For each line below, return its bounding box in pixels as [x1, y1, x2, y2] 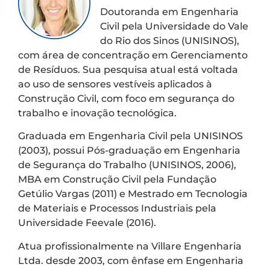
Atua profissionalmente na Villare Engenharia [18, 240, 242, 252]
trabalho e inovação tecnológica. [18, 107, 177, 119]
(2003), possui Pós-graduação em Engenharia [18, 145, 240, 157]
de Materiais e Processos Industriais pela [18, 202, 216, 215]
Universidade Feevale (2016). [18, 217, 156, 229]
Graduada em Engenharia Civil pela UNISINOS [18, 130, 243, 142]
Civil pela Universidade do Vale [100, 20, 248, 32]
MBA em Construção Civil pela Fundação [18, 174, 216, 186]
